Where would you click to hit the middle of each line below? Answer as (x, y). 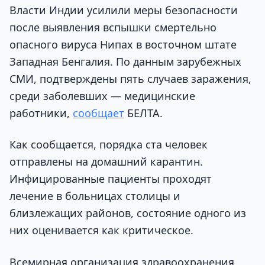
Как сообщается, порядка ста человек (109, 145)
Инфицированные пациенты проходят (111, 179)
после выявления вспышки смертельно (113, 28)
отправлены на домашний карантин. (106, 162)
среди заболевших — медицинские (102, 96)
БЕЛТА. (143, 113)
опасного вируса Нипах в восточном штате (123, 45)
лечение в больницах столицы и (95, 196)
